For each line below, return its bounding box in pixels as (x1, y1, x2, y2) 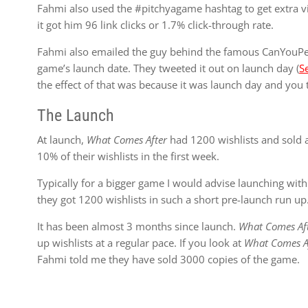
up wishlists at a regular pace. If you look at (37, 236, 245, 250)
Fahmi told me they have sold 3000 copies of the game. (37, 252, 300, 266)
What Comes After (87, 133, 168, 146)
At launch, (37, 133, 87, 146)
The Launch (37, 106, 115, 125)
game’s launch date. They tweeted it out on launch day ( (37, 61, 300, 75)
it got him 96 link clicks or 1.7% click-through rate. (37, 18, 274, 32)
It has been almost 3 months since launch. (37, 219, 239, 233)
